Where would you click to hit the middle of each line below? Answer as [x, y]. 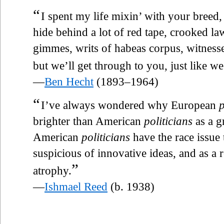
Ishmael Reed [76, 186]
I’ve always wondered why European [130, 105]
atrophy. [52, 170]
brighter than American [88, 121]
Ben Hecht [69, 81]
